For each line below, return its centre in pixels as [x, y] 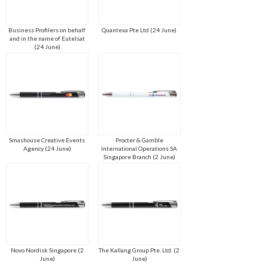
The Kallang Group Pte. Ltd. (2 [139, 250]
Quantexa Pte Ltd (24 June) [139, 30]
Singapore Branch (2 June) [139, 157]
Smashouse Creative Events [47, 140]
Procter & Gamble [139, 140]
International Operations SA [139, 149]
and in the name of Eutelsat [47, 39]
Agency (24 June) [47, 149]
